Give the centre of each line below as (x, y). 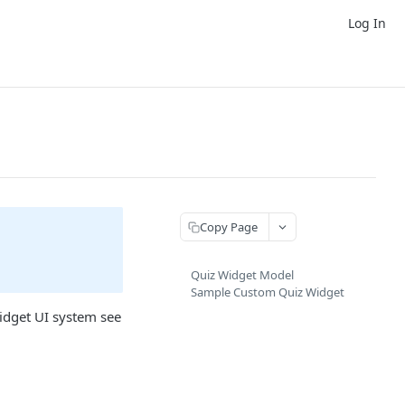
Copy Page (229, 226)
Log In (367, 23)
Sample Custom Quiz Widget (268, 292)
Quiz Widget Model (242, 275)
